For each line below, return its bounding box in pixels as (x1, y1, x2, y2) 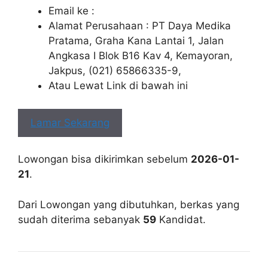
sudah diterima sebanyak (18, 213, 143, 226)
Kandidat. (156, 213, 206, 226)
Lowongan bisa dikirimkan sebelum (18, 153, 191, 165)
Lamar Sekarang (31, 116, 109, 129)
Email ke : (48, 5, 95, 17)
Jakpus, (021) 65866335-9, (48, 65, 181, 77)
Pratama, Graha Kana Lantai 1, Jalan (48, 35, 224, 47)
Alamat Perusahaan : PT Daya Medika (48, 20, 231, 32)
